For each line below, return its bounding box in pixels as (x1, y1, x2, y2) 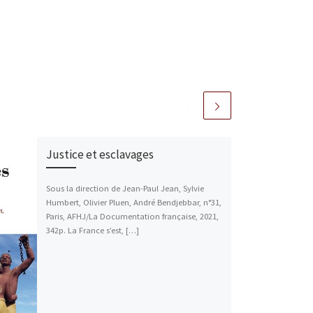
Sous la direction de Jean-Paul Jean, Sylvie (46, 183, 205, 194)
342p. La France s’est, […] (46, 225, 140, 236)
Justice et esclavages (46, 146, 154, 162)
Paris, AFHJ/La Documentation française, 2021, (46, 211, 219, 222)
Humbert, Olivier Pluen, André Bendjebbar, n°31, (46, 197, 222, 208)
